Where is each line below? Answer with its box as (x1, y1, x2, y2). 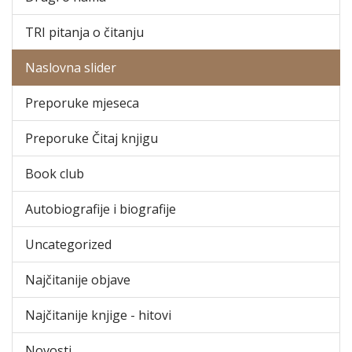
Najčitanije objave (25, 270, 130, 288)
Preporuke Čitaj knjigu (25, 129, 158, 147)
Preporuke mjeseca (25, 93, 139, 112)
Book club (25, 164, 84, 182)
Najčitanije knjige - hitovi (25, 306, 171, 324)
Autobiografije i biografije (25, 200, 176, 218)
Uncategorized (25, 235, 112, 253)
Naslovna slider (25, 58, 116, 76)
